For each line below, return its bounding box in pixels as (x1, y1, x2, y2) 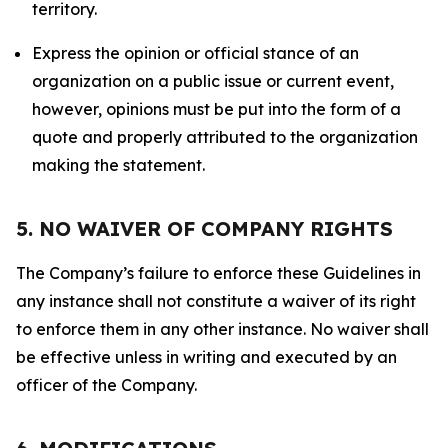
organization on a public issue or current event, (32, 71, 394, 91)
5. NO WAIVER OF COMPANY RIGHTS (16, 216, 393, 241)
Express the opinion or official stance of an (32, 43, 359, 63)
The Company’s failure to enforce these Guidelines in (16, 263, 421, 283)
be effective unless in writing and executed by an (16, 347, 397, 367)
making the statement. (32, 155, 205, 175)
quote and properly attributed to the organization (32, 127, 418, 147)
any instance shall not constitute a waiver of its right (16, 291, 416, 311)
